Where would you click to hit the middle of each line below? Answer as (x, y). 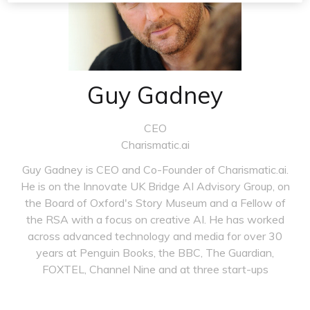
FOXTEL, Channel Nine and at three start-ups (155, 269)
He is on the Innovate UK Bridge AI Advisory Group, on (155, 186)
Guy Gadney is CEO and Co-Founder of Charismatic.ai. (155, 170)
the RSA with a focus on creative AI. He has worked (155, 219)
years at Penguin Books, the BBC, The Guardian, (155, 253)
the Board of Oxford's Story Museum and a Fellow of (155, 203)
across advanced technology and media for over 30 (155, 236)
